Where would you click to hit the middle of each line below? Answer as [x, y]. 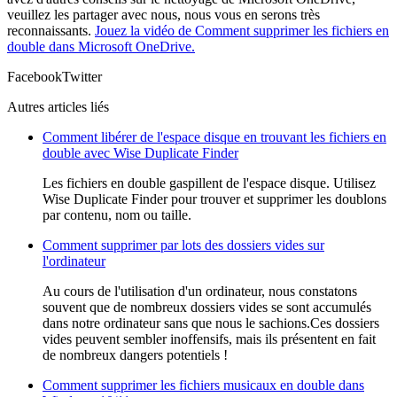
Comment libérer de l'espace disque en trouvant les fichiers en [214, 137]
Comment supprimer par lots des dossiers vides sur [183, 245]
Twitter [82, 77]
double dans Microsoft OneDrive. [101, 47]
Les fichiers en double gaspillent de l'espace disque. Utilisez [209, 183]
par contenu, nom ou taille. [117, 215]
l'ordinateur [74, 261]
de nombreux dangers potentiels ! [135, 355]
